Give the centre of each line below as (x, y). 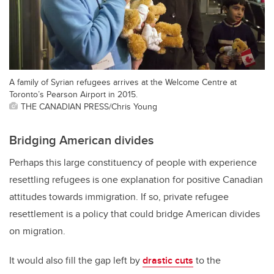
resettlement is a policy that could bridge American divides (135, 214)
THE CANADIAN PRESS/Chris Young (89, 106)
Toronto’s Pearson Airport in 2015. (73, 94)
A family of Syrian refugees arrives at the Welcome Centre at (123, 82)
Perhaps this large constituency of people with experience (133, 163)
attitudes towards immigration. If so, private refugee (119, 197)
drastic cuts (168, 261)
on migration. (37, 231)
